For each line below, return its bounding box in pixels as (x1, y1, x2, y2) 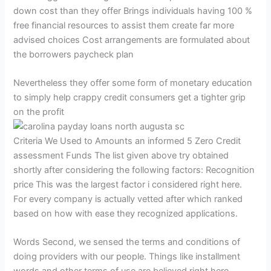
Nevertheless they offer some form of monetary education (13, 77, 253, 89)
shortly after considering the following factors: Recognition (13, 165, 255, 176)
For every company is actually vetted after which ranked (13, 194, 243, 205)
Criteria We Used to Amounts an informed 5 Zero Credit (13, 135, 241, 147)
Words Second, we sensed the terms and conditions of (13, 237, 241, 248)
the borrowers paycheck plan (13, 48, 134, 60)
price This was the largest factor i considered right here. (13, 179, 243, 191)
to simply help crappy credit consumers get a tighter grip (13, 92, 246, 103)
